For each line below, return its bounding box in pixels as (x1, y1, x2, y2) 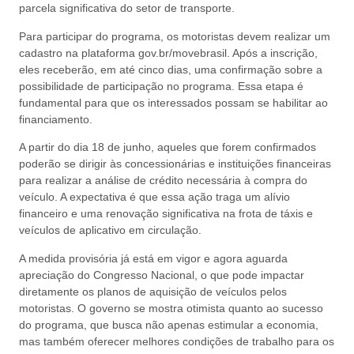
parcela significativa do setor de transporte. (19, 2, 235, 15)
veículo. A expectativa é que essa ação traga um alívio (19, 190, 290, 204)
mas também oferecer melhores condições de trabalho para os (19, 334, 334, 348)
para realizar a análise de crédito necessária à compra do (19, 174, 307, 187)
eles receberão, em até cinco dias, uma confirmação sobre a (19, 62, 322, 76)
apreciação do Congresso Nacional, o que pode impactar (19, 268, 304, 281)
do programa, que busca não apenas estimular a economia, (19, 318, 318, 331)
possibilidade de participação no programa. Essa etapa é (19, 79, 303, 92)
